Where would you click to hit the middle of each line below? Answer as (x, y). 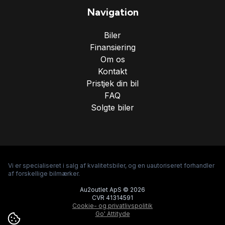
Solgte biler (113, 108)
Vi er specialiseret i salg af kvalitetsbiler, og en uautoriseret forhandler (111, 166)
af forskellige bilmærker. (44, 174)
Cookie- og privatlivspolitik (113, 206)
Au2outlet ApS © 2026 (113, 190)
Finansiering (113, 47)
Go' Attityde (113, 214)
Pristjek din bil (113, 84)
